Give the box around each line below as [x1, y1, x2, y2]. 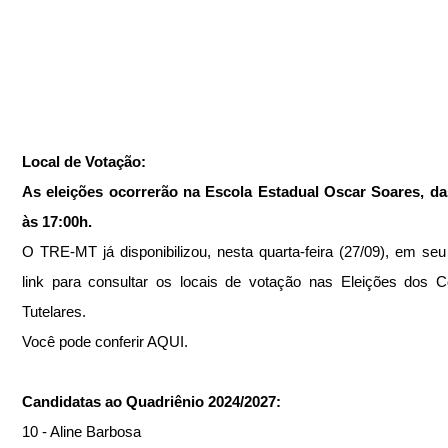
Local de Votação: [22, 152, 146, 170]
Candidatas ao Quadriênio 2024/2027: [22, 392, 281, 410]
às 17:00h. [22, 212, 92, 230]
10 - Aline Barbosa [22, 422, 141, 440]
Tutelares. [22, 302, 86, 320]
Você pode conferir [22, 332, 147, 350]
